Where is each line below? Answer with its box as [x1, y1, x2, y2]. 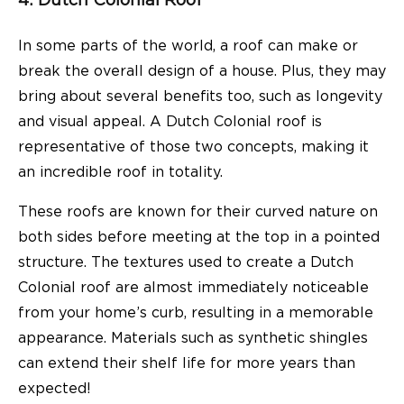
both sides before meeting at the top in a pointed [18, 229, 380, 244]
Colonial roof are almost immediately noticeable [18, 280, 369, 295]
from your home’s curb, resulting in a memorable [18, 305, 373, 320]
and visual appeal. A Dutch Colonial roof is [18, 114, 322, 129]
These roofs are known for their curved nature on [18, 204, 378, 219]
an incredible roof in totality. [18, 164, 223, 179]
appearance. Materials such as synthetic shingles [18, 330, 368, 345]
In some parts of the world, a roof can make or [18, 38, 358, 53]
